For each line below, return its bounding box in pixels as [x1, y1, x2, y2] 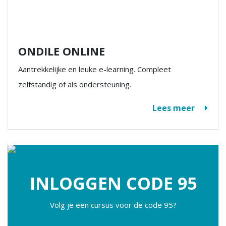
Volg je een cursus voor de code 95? [49, 200, 177, 210]
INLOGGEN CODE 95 [29, 172, 197, 195]
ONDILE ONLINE [18, 43, 105, 59]
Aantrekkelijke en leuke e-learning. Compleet [18, 64, 171, 74]
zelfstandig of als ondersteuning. [18, 79, 131, 89]
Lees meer [152, 102, 195, 114]
